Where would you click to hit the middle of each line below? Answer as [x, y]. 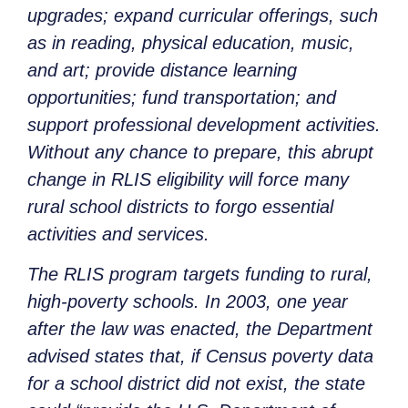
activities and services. [118, 234]
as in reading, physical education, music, [191, 42]
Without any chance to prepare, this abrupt [200, 152]
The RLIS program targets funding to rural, [200, 275]
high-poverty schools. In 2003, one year [188, 302]
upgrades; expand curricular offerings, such [203, 15]
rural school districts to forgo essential [180, 206]
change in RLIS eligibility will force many [188, 179]
